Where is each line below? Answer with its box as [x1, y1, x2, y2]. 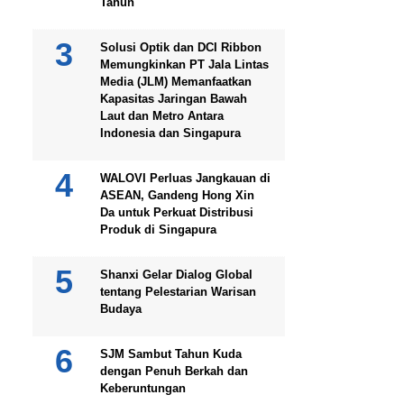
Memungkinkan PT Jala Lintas [100, 58, 269, 71]
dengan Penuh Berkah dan [100, 364, 248, 378]
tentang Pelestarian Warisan [100, 285, 256, 298]
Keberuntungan [100, 381, 186, 395]
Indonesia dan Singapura [100, 126, 241, 140]
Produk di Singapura [100, 223, 216, 236]
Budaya [100, 302, 142, 316]
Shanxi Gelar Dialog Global [100, 268, 252, 281]
